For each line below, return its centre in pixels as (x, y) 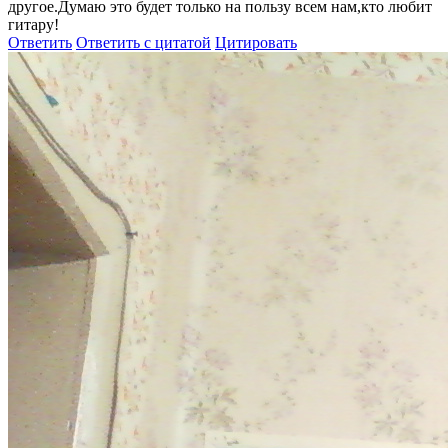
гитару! (33, 25)
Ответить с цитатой (143, 43)
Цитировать (256, 43)
